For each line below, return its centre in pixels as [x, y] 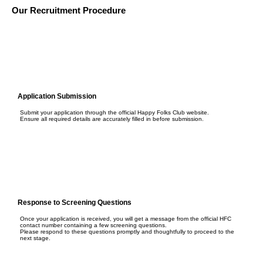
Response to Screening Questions [75, 202]
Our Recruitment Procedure [69, 10]
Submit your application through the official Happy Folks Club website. [115, 112]
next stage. [36, 238]
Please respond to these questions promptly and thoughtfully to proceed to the [127, 231]
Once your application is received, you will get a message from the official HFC [126, 218]
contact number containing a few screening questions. [94, 225]
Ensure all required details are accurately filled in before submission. [112, 119]
